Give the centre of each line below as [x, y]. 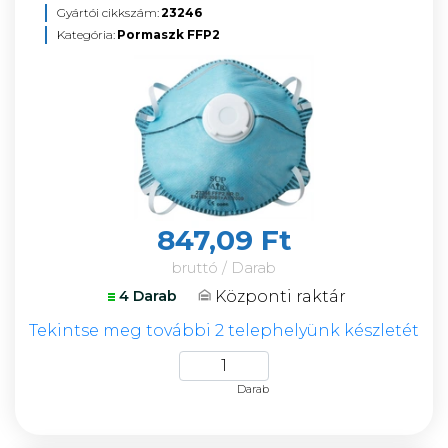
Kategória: [86, 34]
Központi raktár [280, 296]
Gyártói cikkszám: [108, 12]
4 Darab [148, 296]
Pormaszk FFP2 [168, 34]
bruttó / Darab [224, 267]
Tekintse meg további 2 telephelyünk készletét [224, 330]
